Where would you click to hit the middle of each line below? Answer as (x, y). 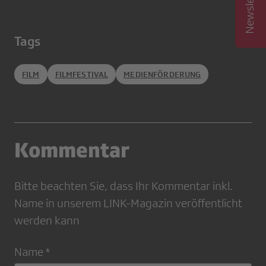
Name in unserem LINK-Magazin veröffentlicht (128, 203)
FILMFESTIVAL (82, 75)
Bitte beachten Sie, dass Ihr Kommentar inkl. (123, 186)
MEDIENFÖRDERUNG (162, 75)
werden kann (47, 221)
